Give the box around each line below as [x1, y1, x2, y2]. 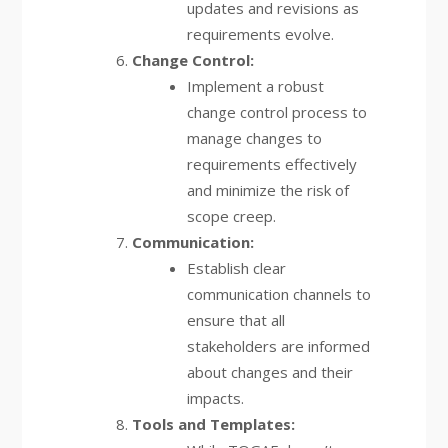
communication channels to [186, 284, 371, 304]
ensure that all [186, 310, 285, 330]
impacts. [186, 388, 244, 408]
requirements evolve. [186, 24, 334, 44]
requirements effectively [186, 154, 357, 174]
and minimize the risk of [186, 180, 349, 200]
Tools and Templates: [131, 414, 295, 434]
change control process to [186, 102, 367, 122]
